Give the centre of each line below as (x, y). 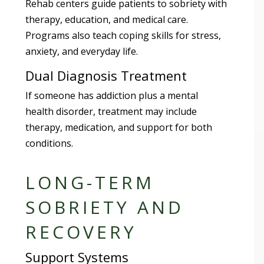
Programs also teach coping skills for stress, (123, 35)
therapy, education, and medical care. (107, 19)
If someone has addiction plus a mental (112, 95)
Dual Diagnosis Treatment (106, 75)
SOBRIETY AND (105, 207)
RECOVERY (81, 232)
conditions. (49, 143)
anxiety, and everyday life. (82, 51)
